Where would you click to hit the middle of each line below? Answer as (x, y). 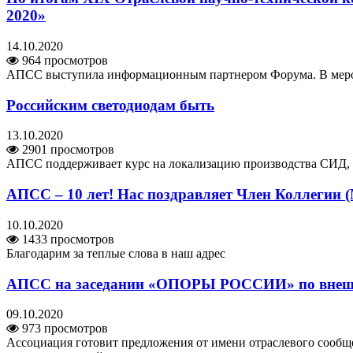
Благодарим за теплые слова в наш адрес (116, 253)
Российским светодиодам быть (110, 105)
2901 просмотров (67, 150)
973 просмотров (63, 329)
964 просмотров (63, 60)
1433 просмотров (67, 239)
